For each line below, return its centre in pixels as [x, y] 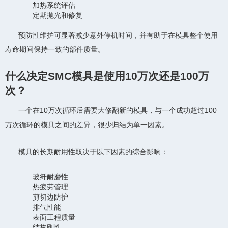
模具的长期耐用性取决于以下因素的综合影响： [93, 151]
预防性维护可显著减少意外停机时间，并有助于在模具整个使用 [118, 35]
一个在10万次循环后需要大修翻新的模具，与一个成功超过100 [118, 110]
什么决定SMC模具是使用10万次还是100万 [107, 76]
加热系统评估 [54, 5]
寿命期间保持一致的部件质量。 [55, 50]
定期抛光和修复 [58, 16]
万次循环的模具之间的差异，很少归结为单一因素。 [87, 124]
